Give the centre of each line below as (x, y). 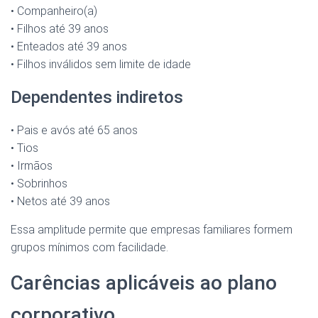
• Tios (24, 148)
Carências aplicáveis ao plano (144, 283)
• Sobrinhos (39, 184)
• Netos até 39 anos (60, 202)
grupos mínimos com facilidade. (89, 248)
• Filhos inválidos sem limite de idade (101, 65)
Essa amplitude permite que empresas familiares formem (152, 230)
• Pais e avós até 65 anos (74, 131)
